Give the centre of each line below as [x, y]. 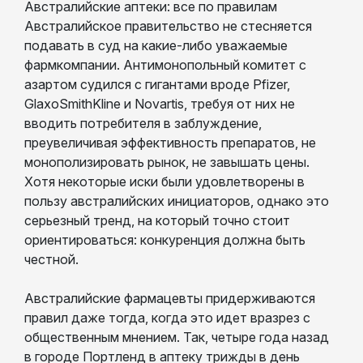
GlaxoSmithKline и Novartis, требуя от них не [160, 103]
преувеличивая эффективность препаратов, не [170, 142]
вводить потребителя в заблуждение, [143, 123]
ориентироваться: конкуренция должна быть [165, 239]
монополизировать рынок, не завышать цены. [167, 162]
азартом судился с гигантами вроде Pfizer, [157, 84]
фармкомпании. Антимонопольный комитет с [165, 64]
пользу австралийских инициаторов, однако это [177, 201]
